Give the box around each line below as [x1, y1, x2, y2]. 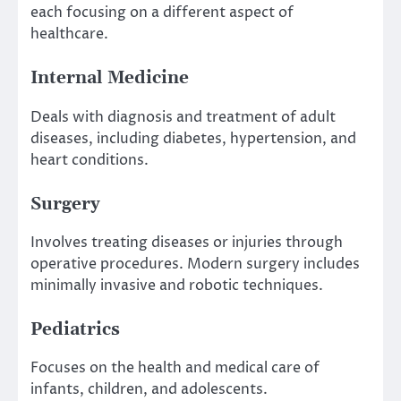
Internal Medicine [30, 68, 189, 90]
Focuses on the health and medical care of [30, 357, 320, 378]
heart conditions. [30, 149, 149, 170]
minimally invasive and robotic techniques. [30, 275, 323, 295]
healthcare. [30, 24, 108, 45]
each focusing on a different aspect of [30, 3, 294, 23]
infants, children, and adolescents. [30, 379, 268, 399]
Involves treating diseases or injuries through [30, 232, 343, 252]
